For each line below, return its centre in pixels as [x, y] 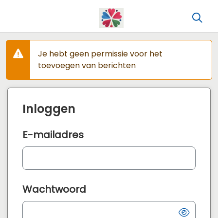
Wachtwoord [54, 190]
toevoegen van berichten [87, 66]
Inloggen [49, 109]
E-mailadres [53, 135]
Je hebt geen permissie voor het [100, 54]
